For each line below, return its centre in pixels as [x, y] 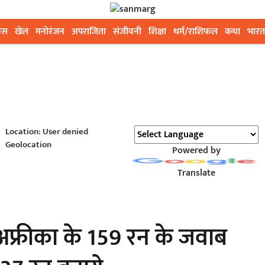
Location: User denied [46, 132]
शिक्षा [157, 32]
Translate [196, 173]
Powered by [196, 151]
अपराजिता [89, 32]
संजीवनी [127, 32]
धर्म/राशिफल [195, 32]
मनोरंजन [50, 32]
